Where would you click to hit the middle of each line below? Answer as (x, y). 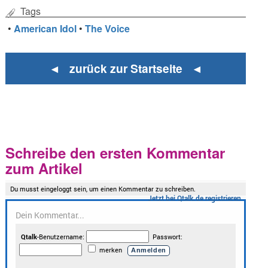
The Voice (108, 28)
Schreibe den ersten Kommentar (115, 152)
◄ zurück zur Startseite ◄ (126, 68)
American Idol (45, 28)
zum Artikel (44, 168)
